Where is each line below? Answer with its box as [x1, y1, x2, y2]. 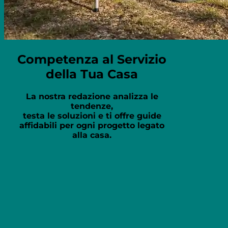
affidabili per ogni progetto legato [19, 120, 165, 130]
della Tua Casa [46, 66, 138, 81]
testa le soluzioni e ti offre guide [22, 110, 161, 121]
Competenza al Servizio [17, 51, 167, 67]
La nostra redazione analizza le [25, 91, 158, 101]
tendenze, [71, 101, 113, 111]
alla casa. [72, 130, 112, 140]
